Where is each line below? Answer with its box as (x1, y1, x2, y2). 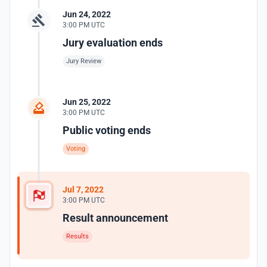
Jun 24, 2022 (63, 10, 111, 19)
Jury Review (66, 57, 101, 65)
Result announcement (63, 212, 168, 224)
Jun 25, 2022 (63, 97, 111, 107)
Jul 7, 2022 (63, 185, 104, 194)
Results (66, 232, 89, 240)
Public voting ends (63, 124, 151, 136)
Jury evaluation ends (63, 36, 163, 49)
